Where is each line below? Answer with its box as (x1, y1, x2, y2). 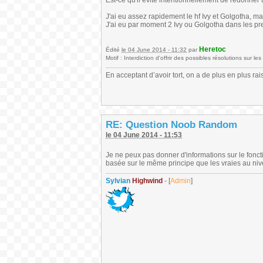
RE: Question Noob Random (106, 119, 237, 130)
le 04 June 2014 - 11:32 (122, 46, 187, 53)
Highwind (130, 177, 163, 185)
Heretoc (199, 45, 226, 53)
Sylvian (106, 177, 130, 185)
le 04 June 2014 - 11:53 (106, 131, 182, 139)
